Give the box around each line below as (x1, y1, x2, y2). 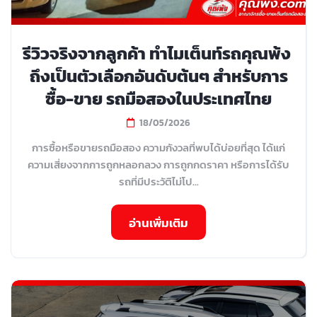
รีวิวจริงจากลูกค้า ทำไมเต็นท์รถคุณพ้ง (23, 40, 294, 66)
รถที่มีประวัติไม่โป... (118, 173, 199, 190)
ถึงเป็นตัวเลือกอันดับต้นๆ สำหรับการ (29, 63, 288, 88)
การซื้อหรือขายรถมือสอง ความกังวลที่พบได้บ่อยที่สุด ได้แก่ (32, 139, 285, 156)
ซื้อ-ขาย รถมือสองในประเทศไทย (45, 86, 272, 111)
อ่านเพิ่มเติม (129, 213, 188, 232)
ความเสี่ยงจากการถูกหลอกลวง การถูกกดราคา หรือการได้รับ (28, 156, 289, 173)
